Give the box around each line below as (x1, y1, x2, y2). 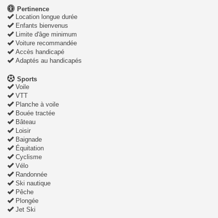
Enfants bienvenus (14, 22, 68, 30)
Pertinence (15, 5, 49, 13)
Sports (15, 75, 37, 83)
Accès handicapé (14, 48, 64, 56)
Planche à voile (14, 101, 59, 109)
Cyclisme (14, 153, 42, 161)
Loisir (14, 127, 31, 135)
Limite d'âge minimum (14, 31, 77, 38)
